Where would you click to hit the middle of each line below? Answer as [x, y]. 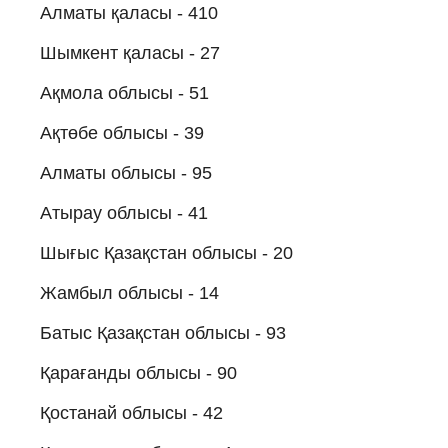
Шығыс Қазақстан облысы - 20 [166, 252]
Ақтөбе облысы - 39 [122, 132]
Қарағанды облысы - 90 [138, 372]
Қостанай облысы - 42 [131, 412]
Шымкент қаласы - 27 [130, 52]
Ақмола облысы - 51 [124, 92]
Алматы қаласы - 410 [129, 12]
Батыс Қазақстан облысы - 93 [163, 332]
